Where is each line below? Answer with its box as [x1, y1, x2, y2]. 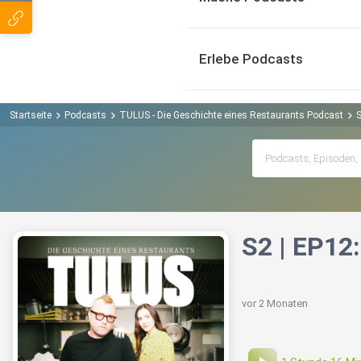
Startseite [10, 109, 52, 121]
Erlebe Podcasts [199, 51, 303, 67]
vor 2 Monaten [242, 297, 308, 310]
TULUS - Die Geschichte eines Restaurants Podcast [119, 109, 343, 121]
